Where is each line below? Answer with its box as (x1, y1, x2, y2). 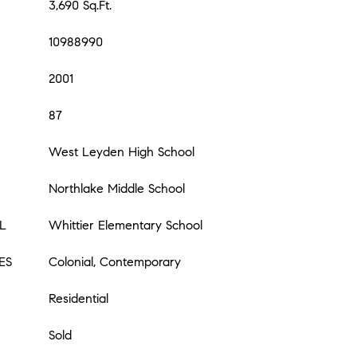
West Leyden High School (49, 144, 194, 159)
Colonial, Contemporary (49, 254, 181, 269)
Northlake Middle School (49, 181, 185, 196)
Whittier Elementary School (49, 218, 202, 233)
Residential (49, 291, 108, 306)
